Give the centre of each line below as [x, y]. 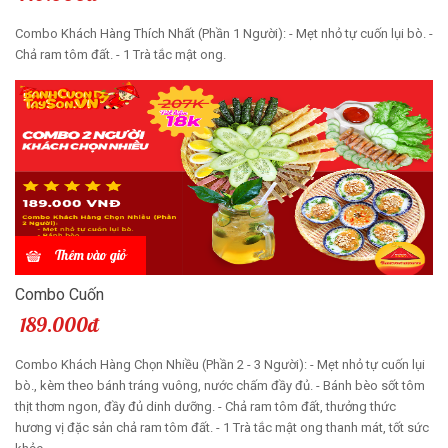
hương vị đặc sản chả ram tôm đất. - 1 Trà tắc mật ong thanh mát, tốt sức [222, 427]
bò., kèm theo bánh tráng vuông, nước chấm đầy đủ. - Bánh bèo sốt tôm [220, 385]
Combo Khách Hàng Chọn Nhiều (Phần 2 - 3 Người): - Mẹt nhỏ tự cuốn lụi [220, 364]
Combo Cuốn [59, 294]
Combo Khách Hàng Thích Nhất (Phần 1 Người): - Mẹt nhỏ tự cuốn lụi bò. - [224, 33]
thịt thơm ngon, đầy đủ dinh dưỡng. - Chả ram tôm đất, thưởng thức [205, 406]
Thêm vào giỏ [90, 254]
